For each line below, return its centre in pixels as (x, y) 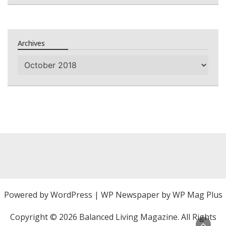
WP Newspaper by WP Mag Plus (161, 195)
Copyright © (34, 217)
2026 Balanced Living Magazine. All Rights (137, 217)
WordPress (71, 195)
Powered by (27, 195)
